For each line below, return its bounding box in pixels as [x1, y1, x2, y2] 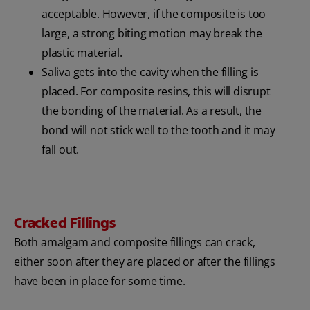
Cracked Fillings [14, 213, 116, 232]
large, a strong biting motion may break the [42, 25, 262, 41]
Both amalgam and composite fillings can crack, [14, 234, 255, 250]
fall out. [42, 141, 80, 157]
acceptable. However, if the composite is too [42, 6, 266, 21]
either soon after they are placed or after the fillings [14, 253, 275, 269]
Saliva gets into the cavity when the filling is [42, 64, 259, 80]
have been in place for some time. [14, 273, 185, 289]
